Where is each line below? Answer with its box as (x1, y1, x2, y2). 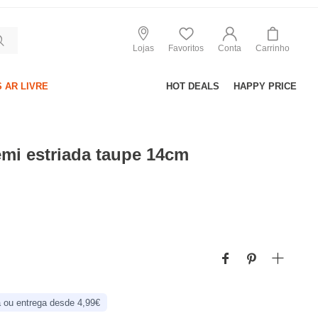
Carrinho (256, 43, 290, 53)
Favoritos (168, 43, 204, 53)
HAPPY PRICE (234, 81, 297, 92)
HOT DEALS (166, 81, 219, 92)
